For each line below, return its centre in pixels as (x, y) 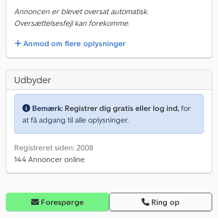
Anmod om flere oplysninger (75, 44)
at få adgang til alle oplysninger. (76, 120)
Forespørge (62, 202)
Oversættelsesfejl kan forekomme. (72, 23)
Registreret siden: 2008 (54, 148)
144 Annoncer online (49, 159)
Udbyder (33, 80)
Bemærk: (47, 108)
